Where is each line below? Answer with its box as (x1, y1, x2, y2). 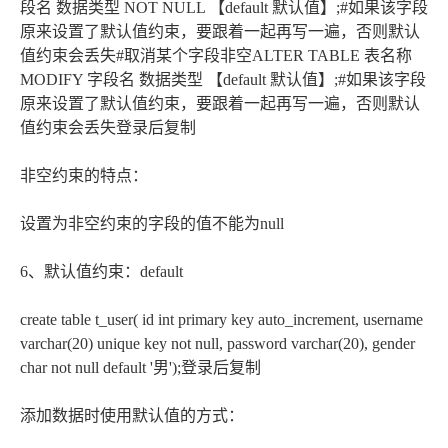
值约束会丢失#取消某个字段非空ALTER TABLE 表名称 (20, 46, 412, 64)
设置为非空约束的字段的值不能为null (20, 214, 284, 232)
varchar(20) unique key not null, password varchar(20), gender (20, 334, 415, 352)
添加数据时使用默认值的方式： (20, 406, 244, 424)
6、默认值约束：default (20, 262, 183, 280)
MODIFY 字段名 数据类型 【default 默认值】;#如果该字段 (20, 70, 426, 88)
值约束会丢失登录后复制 (20, 118, 196, 136)
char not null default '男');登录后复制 (20, 358, 261, 376)
